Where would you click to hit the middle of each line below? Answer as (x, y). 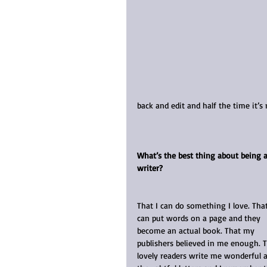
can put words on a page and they (200, 218)
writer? (150, 167)
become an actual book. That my (197, 230)
